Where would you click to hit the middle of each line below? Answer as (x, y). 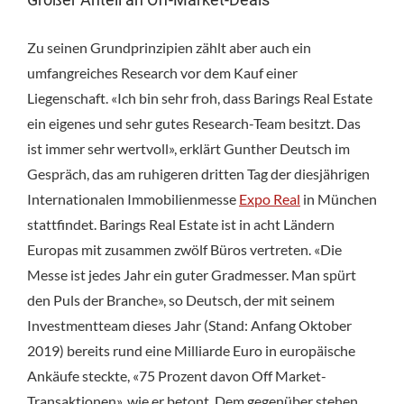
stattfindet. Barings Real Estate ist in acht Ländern (181, 224)
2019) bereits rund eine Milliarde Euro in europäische (191, 350)
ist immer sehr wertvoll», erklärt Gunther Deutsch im (188, 148)
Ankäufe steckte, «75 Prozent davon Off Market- (177, 375)
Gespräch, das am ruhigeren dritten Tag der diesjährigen (198, 173)
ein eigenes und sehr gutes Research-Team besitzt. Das (194, 123)
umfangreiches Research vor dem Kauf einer (162, 72)
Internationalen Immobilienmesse (133, 198)
